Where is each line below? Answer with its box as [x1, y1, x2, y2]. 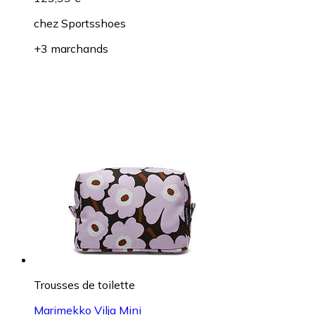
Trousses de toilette [34, 278, 135, 292]
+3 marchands [34, 41, 108, 56]
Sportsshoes [61, 16, 126, 31]
